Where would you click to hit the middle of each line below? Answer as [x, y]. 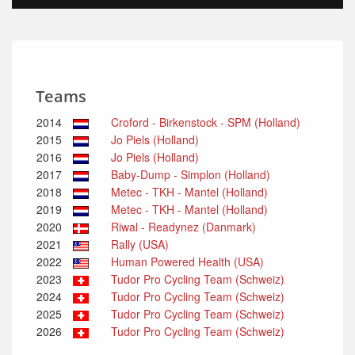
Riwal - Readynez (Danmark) [183, 227]
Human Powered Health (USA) [187, 261]
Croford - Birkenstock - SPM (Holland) [206, 122]
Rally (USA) [140, 244]
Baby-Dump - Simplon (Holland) [191, 174]
